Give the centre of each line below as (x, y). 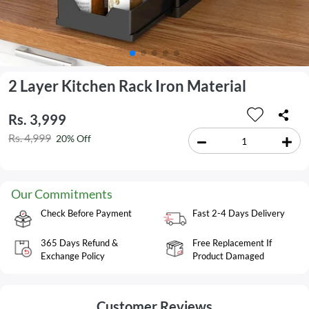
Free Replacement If (232, 243)
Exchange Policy (73, 256)
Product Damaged (228, 256)
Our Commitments (62, 194)
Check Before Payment (86, 213)
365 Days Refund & (79, 243)
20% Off (73, 138)
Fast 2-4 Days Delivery (239, 213)
